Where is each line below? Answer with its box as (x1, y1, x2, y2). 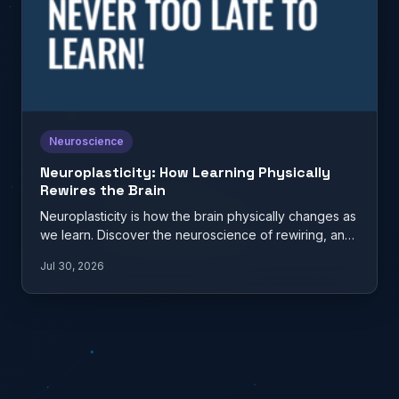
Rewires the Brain (40, 180, 166, 199)
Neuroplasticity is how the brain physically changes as (40, 208, 356, 224)
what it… (40, 245, 87, 261)
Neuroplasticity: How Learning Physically (40, 162, 330, 182)
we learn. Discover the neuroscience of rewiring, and (40, 226, 353, 242)
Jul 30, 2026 (40, 259, 104, 273)
